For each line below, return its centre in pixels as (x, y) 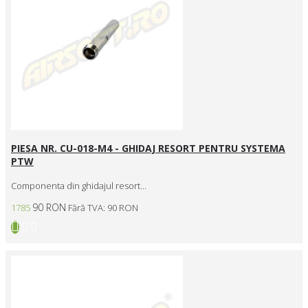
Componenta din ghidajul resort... (79, 186)
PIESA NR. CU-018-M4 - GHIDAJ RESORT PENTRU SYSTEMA (148, 148)
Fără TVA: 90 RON (103, 208)
